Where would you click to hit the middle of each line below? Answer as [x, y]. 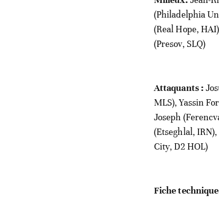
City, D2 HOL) [181, 146]
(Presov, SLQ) [180, 44]
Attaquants [176, 88]
